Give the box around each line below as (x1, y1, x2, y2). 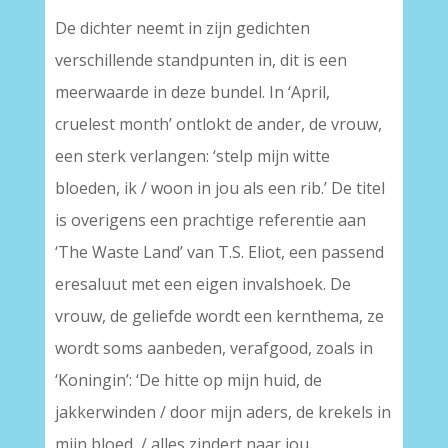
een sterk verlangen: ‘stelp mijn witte (54, 145, 330, 168)
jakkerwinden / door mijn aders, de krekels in (54, 401, 391, 424)
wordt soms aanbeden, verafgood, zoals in (54, 337, 373, 360)
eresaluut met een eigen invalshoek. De (54, 273, 351, 296)
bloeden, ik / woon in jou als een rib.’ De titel (54, 177, 385, 200)
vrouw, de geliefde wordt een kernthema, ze (54, 305, 384, 328)
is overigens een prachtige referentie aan (54, 209, 366, 232)
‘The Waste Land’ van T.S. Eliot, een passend (54, 241, 384, 264)
